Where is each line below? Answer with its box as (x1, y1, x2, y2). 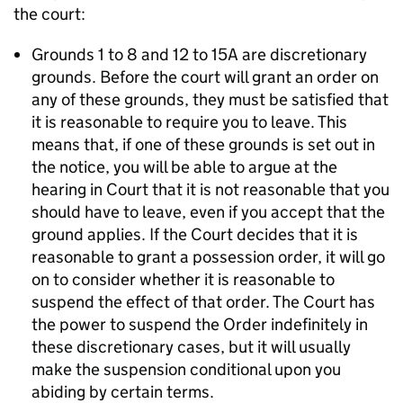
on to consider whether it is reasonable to (31, 269, 335, 290)
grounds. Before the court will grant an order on (31, 67, 379, 87)
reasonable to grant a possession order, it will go (31, 246, 385, 267)
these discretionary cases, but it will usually (31, 336, 351, 357)
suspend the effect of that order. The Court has (31, 291, 375, 312)
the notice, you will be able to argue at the (31, 157, 337, 177)
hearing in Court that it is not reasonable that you (31, 179, 390, 200)
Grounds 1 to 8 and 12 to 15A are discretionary (31, 44, 367, 65)
